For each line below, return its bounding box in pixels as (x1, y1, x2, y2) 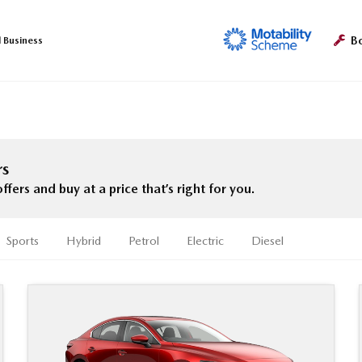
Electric (187, 234, 224, 249)
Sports (6, 234, 39, 249)
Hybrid (66, 234, 101, 249)
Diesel (251, 234, 284, 249)
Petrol (128, 234, 159, 249)
